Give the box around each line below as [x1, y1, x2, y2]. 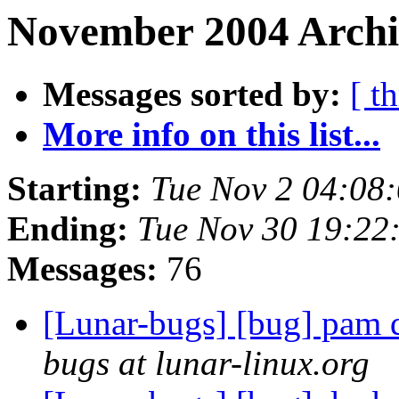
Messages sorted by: [43, 75, 341, 114]
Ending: [7, 209, 128, 248]
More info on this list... [43, 115, 380, 154]
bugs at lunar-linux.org [43, 344, 370, 383]
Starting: [7, 169, 142, 208]
